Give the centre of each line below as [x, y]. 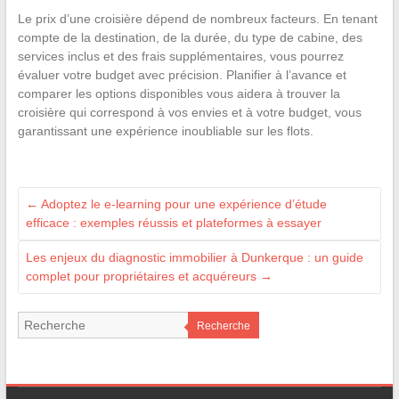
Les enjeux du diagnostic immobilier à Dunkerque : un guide [194, 257]
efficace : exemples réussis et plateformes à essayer [173, 222]
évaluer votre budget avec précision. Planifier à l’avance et [182, 74]
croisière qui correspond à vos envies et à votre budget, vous [189, 112]
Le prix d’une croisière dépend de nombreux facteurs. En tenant [197, 18]
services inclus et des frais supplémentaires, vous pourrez [180, 56]
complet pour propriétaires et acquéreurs [142, 276]
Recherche [223, 326]
